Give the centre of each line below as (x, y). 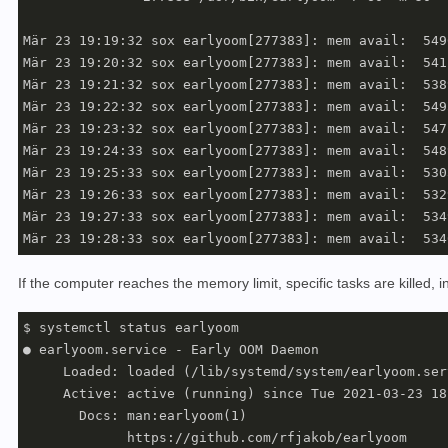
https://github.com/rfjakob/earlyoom (215, 438)
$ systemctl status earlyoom (131, 328)
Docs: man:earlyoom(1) (135, 416)
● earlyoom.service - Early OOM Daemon (171, 350)
